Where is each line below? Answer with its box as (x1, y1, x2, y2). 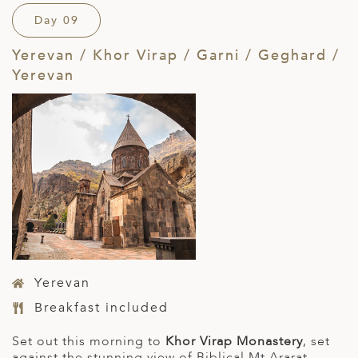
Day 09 (34, 12, 79, 28)
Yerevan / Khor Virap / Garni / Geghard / (12, 45, 340, 66)
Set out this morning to (12, 332, 165, 350)
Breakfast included (34, 298, 169, 316)
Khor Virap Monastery (165, 332, 303, 350)
